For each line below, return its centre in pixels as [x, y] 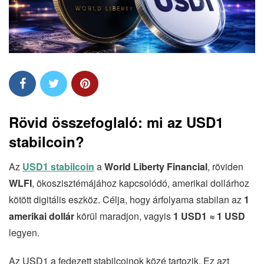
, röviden [225, 166]
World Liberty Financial [156, 166]
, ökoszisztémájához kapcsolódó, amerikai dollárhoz [141, 183]
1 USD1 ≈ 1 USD [209, 216]
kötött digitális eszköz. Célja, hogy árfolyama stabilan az [126, 199]
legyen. [24, 232]
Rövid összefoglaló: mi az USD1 [116, 122]
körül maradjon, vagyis [124, 216]
